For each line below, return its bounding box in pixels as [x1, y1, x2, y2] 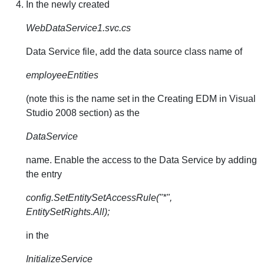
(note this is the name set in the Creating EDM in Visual [26, 94, 256, 104]
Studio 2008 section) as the [26, 108, 140, 118]
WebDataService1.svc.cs [26, 23, 131, 33]
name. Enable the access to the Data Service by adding [26, 155, 257, 165]
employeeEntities [26, 70, 98, 80]
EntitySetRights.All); [26, 207, 110, 217]
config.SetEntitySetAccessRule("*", [26, 193, 172, 203]
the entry [26, 169, 62, 179]
